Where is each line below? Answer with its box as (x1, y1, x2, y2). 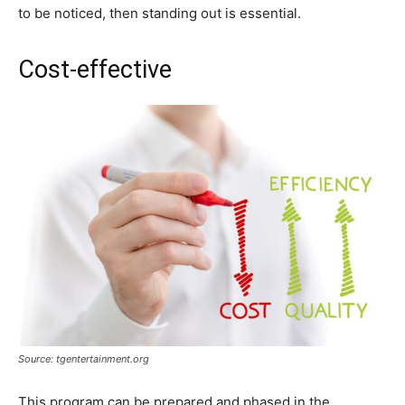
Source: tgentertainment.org (18, 353, 149, 365)
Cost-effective (18, 54, 172, 84)
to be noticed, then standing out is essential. (18, 4, 301, 22)
